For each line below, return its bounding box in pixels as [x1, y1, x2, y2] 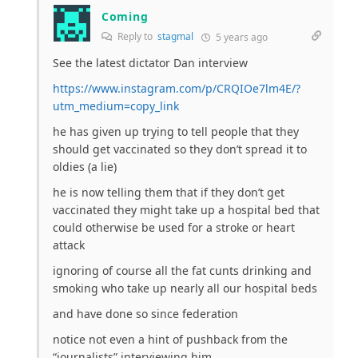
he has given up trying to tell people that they [53, 124, 299, 140]
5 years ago [213, 30, 268, 45]
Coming [101, 9, 149, 25]
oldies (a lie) [53, 159, 117, 175]
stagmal [157, 30, 193, 44]
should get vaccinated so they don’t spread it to [53, 141, 307, 157]
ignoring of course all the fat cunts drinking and [53, 263, 312, 279]
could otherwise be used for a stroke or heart [53, 220, 295, 236]
